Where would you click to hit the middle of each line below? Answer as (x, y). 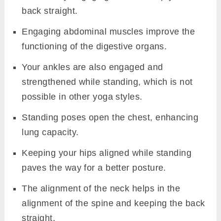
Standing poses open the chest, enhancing (110, 118)
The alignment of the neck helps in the (101, 189)
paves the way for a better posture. (94, 168)
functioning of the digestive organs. (94, 47)
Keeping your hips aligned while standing (107, 153)
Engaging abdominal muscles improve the (109, 32)
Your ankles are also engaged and (92, 67)
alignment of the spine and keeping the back (113, 203)
